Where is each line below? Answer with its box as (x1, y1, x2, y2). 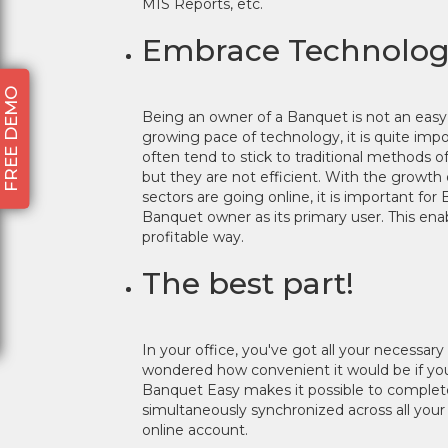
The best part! (142, 265, 354, 302)
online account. (142, 421, 248, 439)
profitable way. (142, 228, 244, 246)
